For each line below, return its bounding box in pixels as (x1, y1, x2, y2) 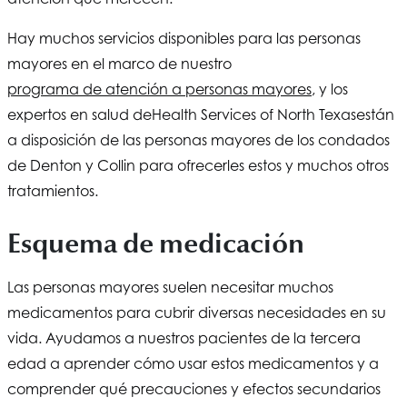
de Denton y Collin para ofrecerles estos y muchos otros (7, 156, 389, 175)
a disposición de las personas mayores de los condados (7, 131, 390, 150)
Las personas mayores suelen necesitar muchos (7, 277, 333, 296)
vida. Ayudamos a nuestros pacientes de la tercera (7, 328, 361, 347)
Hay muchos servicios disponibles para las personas (7, 29, 361, 48)
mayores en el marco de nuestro (7, 55, 232, 74)
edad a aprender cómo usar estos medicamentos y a (7, 353, 379, 372)
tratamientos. (7, 182, 98, 201)
